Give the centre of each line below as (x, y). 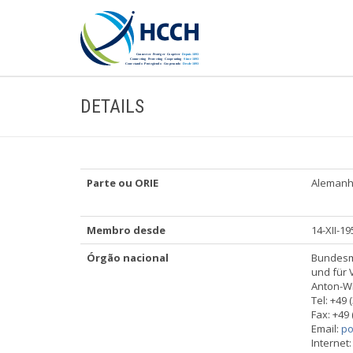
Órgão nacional (128, 258)
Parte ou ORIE (123, 183)
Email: (326, 329)
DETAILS (112, 106)
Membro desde (126, 230)
